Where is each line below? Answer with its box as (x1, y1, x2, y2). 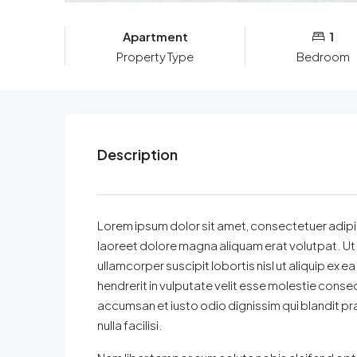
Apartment (122, 29, 188, 45)
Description (97, 145, 178, 164)
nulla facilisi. (97, 317, 163, 333)
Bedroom (296, 49, 350, 65)
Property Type (116, 49, 194, 65)
